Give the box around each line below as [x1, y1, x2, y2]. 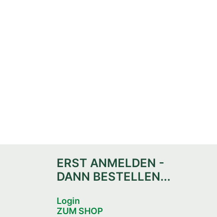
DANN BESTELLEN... [57, 170, 170, 184]
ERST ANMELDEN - [57, 156, 164, 170]
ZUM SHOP [57, 206, 103, 216]
